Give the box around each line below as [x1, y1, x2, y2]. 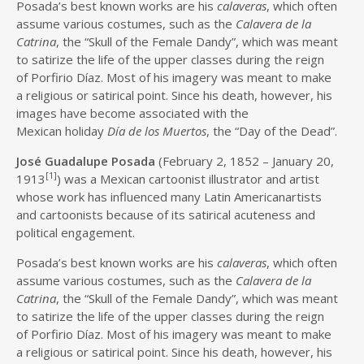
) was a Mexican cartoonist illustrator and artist [57, 171, 319, 187]
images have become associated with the [16, 105, 249, 121]
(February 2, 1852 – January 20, [155, 153, 334, 169]
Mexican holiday [16, 123, 107, 139]
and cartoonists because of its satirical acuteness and [16, 206, 315, 223]
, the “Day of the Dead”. [206, 123, 337, 139]
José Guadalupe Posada [16, 153, 155, 169]
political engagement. [16, 224, 135, 240]
